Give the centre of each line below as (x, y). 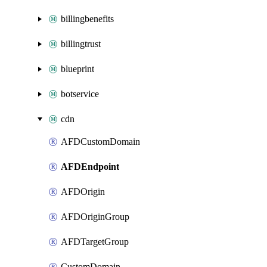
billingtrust (81, 44)
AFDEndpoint (90, 167)
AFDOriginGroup (95, 217)
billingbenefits (87, 19)
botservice (80, 94)
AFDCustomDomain (100, 142)
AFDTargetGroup (95, 242)
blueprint (77, 69)
